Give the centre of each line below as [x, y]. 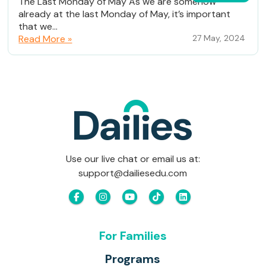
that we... [38, 27]
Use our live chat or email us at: [133, 159]
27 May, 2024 [218, 38]
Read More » [45, 39]
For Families [133, 236]
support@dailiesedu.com [133, 173]
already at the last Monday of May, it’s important [125, 14]
